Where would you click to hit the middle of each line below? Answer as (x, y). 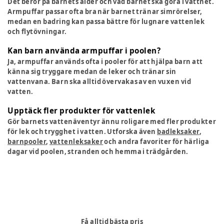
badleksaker (178, 132)
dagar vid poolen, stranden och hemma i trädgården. (98, 152)
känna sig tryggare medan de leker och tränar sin (92, 72)
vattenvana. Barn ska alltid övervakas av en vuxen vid (99, 82)
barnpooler (27, 142)
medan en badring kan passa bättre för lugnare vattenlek (106, 22)
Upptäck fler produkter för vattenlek (81, 111)
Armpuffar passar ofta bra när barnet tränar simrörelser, (105, 12)
